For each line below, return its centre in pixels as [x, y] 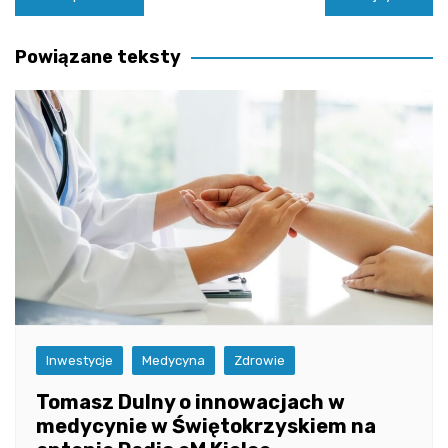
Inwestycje [79, 360]
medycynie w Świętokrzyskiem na [206, 425]
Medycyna [173, 360]
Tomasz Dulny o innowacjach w [190, 401]
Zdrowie [259, 360]
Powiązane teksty [98, 56]
